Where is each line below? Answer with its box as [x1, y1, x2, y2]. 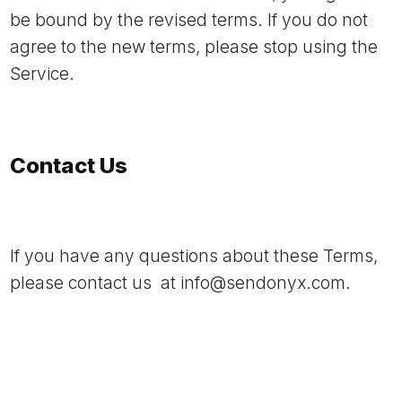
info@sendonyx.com [180, 273, 345, 293]
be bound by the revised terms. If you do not [10, 10, 368, 31]
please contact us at [10, 273, 180, 293]
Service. [10, 64, 74, 84]
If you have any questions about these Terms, [10, 246, 378, 267]
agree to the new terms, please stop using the [10, 37, 378, 57]
